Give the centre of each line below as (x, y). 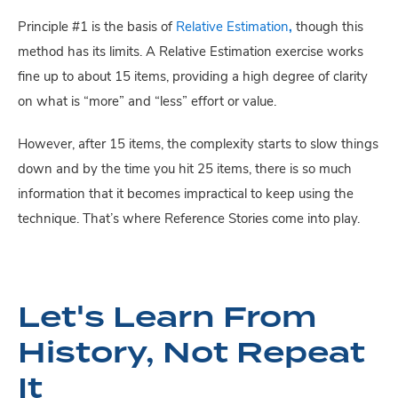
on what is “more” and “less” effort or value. (149, 103)
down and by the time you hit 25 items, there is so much (185, 170)
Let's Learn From (167, 316)
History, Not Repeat (191, 352)
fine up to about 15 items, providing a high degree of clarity (193, 78)
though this (328, 28)
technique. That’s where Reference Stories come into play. (189, 220)
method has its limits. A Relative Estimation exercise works (191, 53)
